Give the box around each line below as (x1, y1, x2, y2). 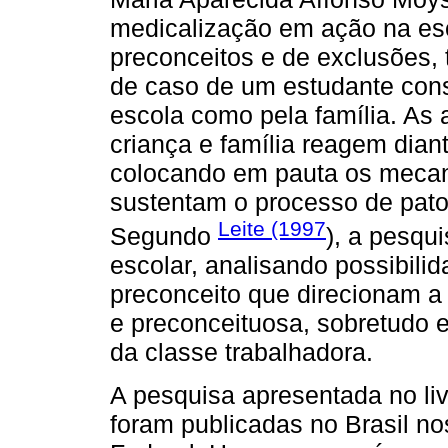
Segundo (110, 222, 218, 251)
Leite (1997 (218, 217, 326, 241)
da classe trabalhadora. (110, 338, 373, 367)
